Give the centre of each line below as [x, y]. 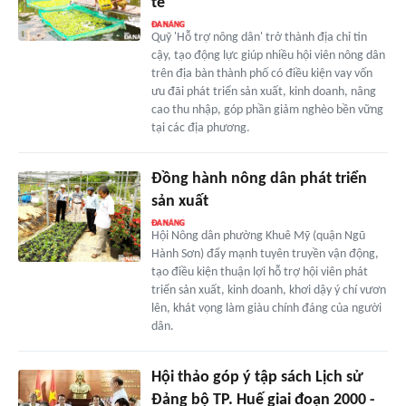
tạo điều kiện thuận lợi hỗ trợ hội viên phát [259, 272]
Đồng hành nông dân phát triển [259, 179]
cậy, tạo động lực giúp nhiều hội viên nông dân [268, 55]
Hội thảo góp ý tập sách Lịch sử [257, 377]
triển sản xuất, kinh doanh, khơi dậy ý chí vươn [268, 290]
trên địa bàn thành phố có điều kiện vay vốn [261, 73]
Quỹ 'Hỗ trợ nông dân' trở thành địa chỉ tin [259, 37]
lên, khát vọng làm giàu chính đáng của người [266, 308]
